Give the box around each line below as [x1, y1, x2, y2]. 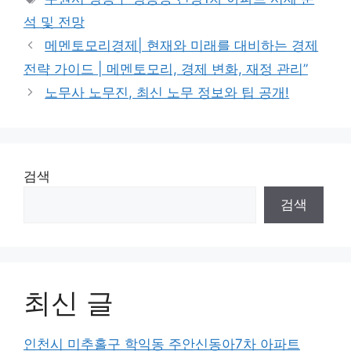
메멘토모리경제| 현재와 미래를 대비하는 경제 [45, 37, 319, 53]
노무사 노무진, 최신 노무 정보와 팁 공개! [45, 84, 290, 100]
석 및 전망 [24, 13, 85, 30]
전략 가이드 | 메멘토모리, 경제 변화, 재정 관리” [24, 60, 308, 77]
